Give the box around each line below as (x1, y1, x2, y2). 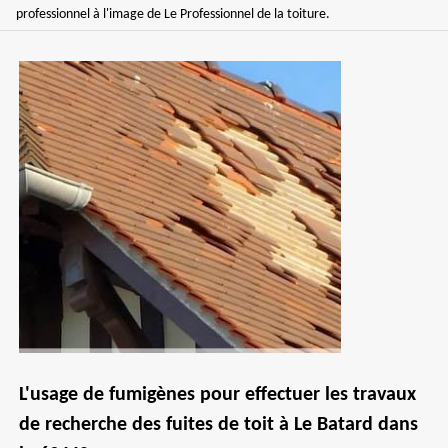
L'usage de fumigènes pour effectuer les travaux (19, 385, 416, 405)
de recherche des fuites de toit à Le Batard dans (19, 415, 418, 435)
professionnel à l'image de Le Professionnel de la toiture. (16, 7, 330, 22)
